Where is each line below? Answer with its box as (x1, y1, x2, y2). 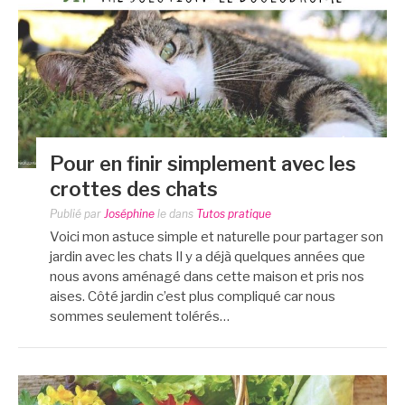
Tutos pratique (196, 207, 271, 221)
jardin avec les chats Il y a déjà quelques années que (50, 249, 365, 266)
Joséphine (104, 207, 155, 221)
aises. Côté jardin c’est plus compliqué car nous (50, 288, 335, 306)
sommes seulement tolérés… (50, 308, 230, 325)
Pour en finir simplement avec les (50, 152, 356, 176)
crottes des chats (50, 177, 218, 202)
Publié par (50, 207, 104, 221)
